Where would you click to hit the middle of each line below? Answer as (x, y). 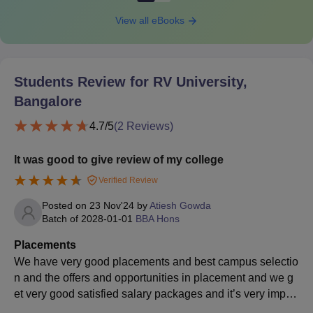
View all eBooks (151, 20)
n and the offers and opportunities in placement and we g (154, 278)
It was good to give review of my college (119, 159)
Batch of (61, 219)
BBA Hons (158, 219)
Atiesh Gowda (180, 206)
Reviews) (148, 126)
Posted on (66, 206)
